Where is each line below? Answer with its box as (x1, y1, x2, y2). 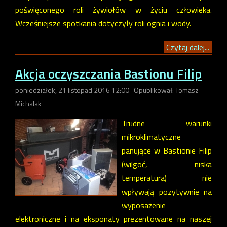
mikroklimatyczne (122, 130, 181, 143)
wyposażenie (122, 199, 166, 211)
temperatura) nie (122, 171, 212, 184)
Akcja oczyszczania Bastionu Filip (15, 63, 202, 84)
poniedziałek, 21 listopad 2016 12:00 (15, 84, 131, 95)
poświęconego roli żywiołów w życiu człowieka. (15, 4, 212, 16)
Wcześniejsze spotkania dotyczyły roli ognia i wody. (15, 17, 191, 30)
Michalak (15, 98, 42, 109)
